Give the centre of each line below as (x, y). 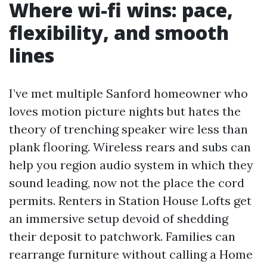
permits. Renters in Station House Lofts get (130, 201)
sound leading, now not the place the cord (127, 183)
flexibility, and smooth (119, 32)
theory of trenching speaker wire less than (128, 129)
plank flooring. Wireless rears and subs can (130, 147)
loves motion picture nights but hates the (125, 111)
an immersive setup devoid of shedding (119, 218)
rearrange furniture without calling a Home (131, 254)
